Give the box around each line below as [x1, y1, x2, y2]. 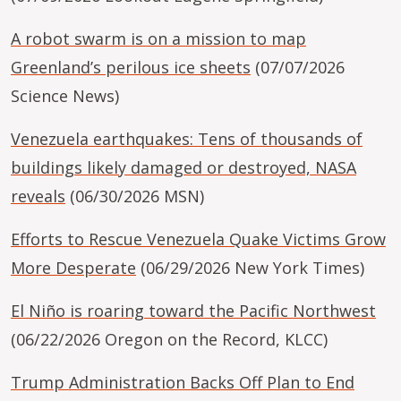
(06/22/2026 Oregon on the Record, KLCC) [11, 328, 328, 350]
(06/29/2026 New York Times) [136, 257, 364, 278]
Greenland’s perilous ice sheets [11, 56, 251, 78]
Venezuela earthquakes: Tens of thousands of [11, 128, 363, 149]
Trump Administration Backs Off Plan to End [11, 371, 354, 393]
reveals [11, 185, 65, 207]
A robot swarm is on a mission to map [11, 28, 306, 49]
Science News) [11, 85, 119, 107]
